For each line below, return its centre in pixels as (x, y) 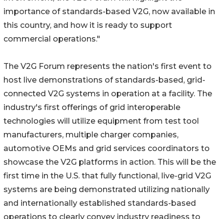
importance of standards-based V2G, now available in (109, 12)
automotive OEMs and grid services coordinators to (107, 149)
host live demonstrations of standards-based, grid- (104, 80)
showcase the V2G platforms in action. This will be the (110, 162)
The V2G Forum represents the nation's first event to (108, 66)
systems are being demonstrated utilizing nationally (107, 190)
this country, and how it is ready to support (88, 25)
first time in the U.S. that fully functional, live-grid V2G (107, 176)
